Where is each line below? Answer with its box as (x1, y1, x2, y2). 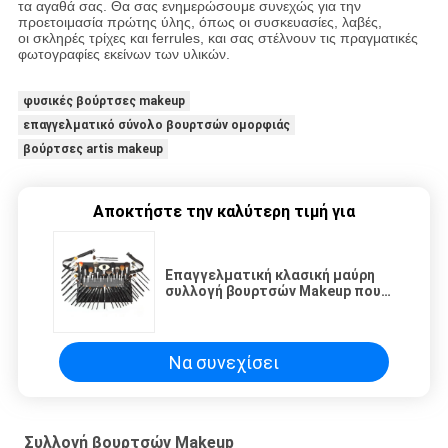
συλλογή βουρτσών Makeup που (165, 283, 381, 300)
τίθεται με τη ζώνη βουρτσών (165, 299, 370, 316)
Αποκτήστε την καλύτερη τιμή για (93, 202, 355, 222)
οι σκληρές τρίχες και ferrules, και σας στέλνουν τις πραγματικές (17, 30, 418, 47)
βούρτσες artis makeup (22, 142, 163, 157)
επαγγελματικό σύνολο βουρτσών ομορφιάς (22, 118, 290, 133)
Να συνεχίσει (169, 351, 279, 373)
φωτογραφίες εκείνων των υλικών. (17, 46, 230, 63)
